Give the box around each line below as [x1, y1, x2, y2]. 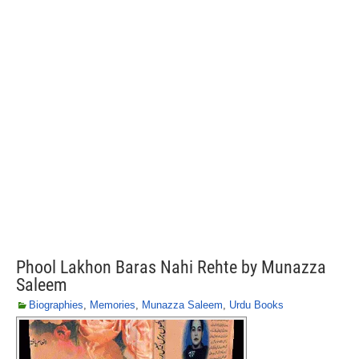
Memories [90, 299, 135, 311]
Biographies [29, 299, 83, 311]
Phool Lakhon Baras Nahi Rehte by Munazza [16, 257, 326, 277]
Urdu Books [229, 299, 284, 311]
